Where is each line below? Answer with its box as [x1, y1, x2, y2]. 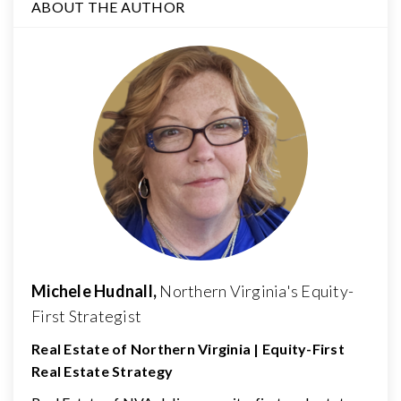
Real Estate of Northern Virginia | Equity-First [31, 339, 345, 357]
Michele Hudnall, [31, 280, 160, 301]
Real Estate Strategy [31, 362, 173, 380]
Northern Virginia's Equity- [159, 280, 354, 301]
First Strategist [31, 305, 141, 326]
